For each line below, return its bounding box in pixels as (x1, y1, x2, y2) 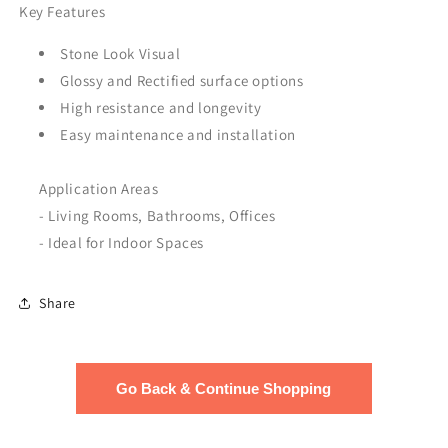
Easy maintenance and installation (60, 125, 296, 144)
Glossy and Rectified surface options (60, 71, 304, 90)
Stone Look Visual (60, 44, 181, 63)
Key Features (19, 2, 106, 21)
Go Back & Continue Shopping (116, 380, 332, 397)
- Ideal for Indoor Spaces (39, 233, 204, 252)
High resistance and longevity (60, 98, 262, 117)
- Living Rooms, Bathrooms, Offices (39, 206, 276, 225)
